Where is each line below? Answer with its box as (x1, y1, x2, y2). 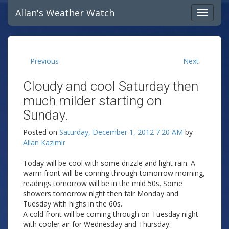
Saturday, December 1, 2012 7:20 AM (59, 127, 183, 137)
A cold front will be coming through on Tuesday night (23, 209, 198, 219)
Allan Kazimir (23, 138, 65, 147)
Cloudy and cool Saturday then (23, 79, 198, 94)
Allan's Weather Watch (15, 7, 114, 19)
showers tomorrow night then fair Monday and (23, 189, 178, 198)
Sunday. (23, 107, 68, 123)
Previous (30, 56, 59, 66)
